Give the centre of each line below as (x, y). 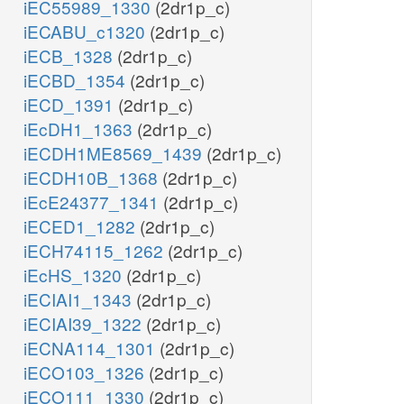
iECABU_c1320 (87, 32)
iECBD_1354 (77, 80)
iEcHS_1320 (75, 275)
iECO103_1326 (86, 372)
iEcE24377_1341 (93, 202)
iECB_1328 (70, 56)
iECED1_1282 (82, 226)
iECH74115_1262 (96, 251)
